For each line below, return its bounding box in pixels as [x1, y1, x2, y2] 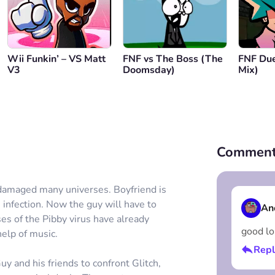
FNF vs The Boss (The [123, 52, 223, 66]
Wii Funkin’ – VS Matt [7, 52, 106, 66]
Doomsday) [123, 63, 175, 77]
